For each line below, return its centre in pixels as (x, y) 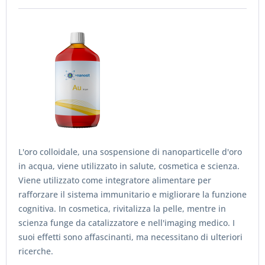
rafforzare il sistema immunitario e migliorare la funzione (132, 194)
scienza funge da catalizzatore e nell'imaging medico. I (127, 223)
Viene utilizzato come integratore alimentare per (115, 180)
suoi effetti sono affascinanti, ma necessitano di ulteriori (130, 237)
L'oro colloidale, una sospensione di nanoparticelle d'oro (130, 152)
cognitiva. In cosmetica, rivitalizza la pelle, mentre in (122, 209)
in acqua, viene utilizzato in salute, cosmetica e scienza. (129, 166)
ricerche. (36, 251)
